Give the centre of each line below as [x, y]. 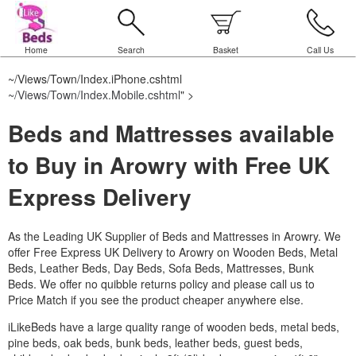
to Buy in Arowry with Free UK [169, 164]
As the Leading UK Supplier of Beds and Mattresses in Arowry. [166, 236]
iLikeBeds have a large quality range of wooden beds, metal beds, [174, 326]
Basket [225, 50]
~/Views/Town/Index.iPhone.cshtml [95, 79]
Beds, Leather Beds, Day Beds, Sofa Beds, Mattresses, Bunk [161, 267]
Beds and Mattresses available [171, 133]
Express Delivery [100, 196]
